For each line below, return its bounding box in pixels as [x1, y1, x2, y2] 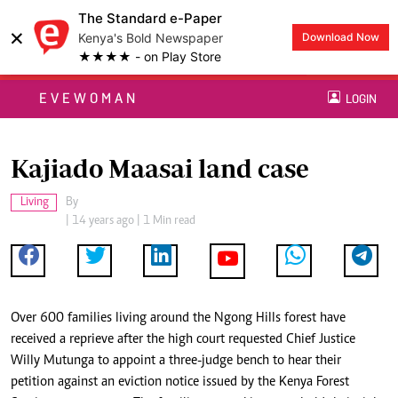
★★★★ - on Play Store [78, 49, 221, 64]
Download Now [302, 30, 379, 44]
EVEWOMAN [39, 90, 139, 107]
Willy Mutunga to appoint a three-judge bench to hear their [11, 354, 341, 369]
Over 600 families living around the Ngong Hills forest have [11, 311, 346, 326]
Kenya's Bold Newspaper [78, 30, 223, 45]
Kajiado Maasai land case [11, 154, 309, 184]
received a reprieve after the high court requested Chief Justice [11, 332, 355, 347]
